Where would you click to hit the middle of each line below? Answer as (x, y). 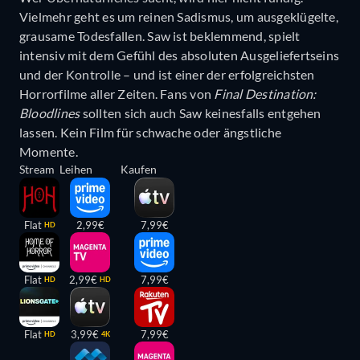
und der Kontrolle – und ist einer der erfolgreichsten (167, 74)
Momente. (49, 151)
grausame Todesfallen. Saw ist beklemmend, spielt (160, 35)
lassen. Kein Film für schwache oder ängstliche (151, 132)
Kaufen (139, 169)
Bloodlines (50, 112)
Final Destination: (265, 93)
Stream (37, 169)
